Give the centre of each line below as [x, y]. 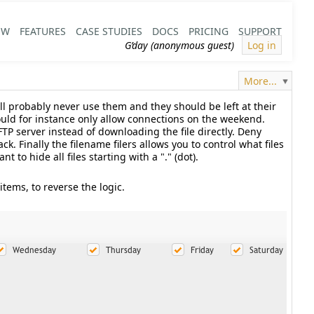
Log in [261, 45]
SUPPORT [260, 31]
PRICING [208, 31]
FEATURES [42, 31]
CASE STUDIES [109, 31]
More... [260, 81]
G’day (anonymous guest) [180, 45]
